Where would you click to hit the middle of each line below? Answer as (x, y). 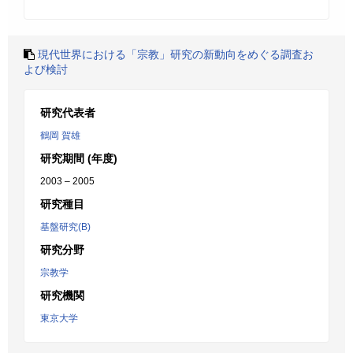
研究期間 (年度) (79, 158)
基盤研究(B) (65, 227)
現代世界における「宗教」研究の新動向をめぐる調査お (176, 54)
